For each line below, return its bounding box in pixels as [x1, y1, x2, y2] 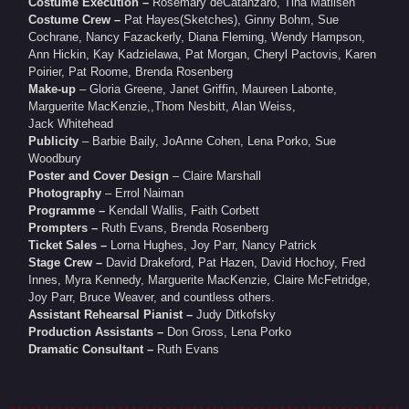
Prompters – [28, 220, 99, 235]
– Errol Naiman [105, 185, 184, 200]
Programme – [28, 203, 106, 217]
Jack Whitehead [28, 116, 114, 131]
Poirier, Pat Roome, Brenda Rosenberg [28, 64, 234, 79]
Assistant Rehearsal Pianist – [28, 307, 197, 321]
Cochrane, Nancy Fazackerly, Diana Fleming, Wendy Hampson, [28, 29, 366, 44]
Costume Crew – [28, 12, 125, 26]
